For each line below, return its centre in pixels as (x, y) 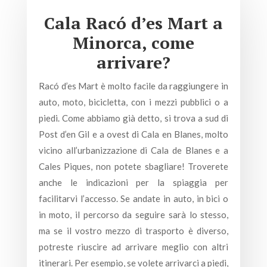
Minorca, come (133, 43)
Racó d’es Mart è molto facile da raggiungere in (133, 86)
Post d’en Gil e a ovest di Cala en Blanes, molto (133, 134)
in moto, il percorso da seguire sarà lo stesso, (133, 215)
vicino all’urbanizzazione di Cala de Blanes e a (133, 150)
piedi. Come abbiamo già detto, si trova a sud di (133, 118)
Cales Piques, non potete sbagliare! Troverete (133, 166)
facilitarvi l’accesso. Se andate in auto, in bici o (133, 198)
